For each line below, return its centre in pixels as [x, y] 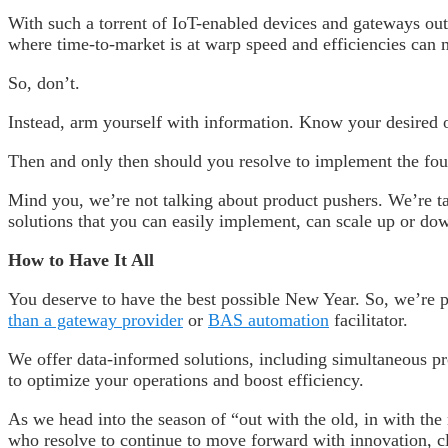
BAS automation [268, 319]
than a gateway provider [95, 319]
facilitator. [368, 319]
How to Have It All [81, 259]
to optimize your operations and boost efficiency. [186, 379]
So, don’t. [44, 82]
